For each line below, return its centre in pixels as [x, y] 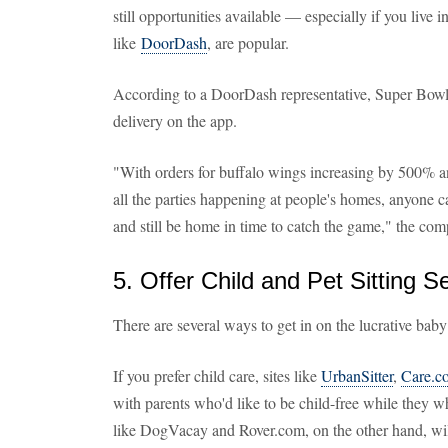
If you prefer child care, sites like [217, 375]
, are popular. [248, 42]
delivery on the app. [175, 120]
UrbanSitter [357, 375]
